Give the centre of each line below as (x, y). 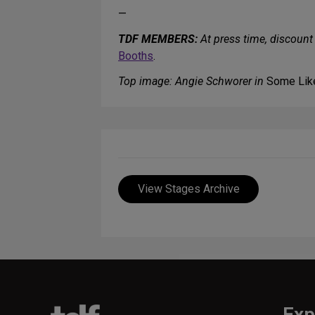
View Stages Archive (188, 189)
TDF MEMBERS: (158, 39)
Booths (136, 56)
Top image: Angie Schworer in (192, 82)
